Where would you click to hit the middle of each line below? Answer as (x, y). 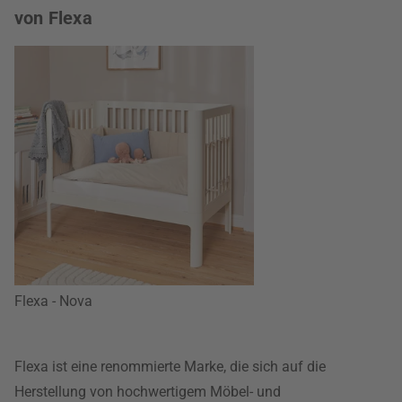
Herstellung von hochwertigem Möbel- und (148, 391)
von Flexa (53, 18)
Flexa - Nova (53, 301)
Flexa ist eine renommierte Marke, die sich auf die (170, 366)
